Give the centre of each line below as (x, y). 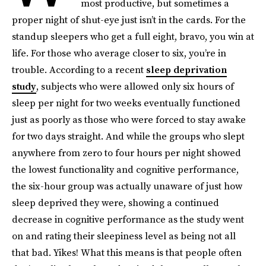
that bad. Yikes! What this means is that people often (127, 252)
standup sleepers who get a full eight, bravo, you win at (133, 36)
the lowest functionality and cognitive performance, (125, 169)
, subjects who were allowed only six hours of (135, 86)
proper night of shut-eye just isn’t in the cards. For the (129, 20)
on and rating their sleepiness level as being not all (124, 236)
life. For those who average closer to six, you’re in (119, 53)
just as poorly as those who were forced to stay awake (129, 119)
